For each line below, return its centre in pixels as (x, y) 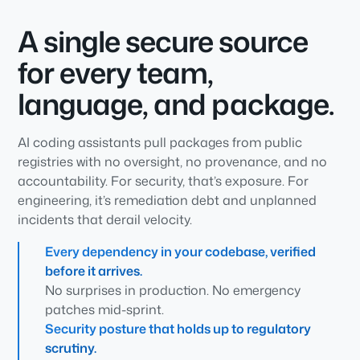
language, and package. (176, 104)
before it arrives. (94, 271)
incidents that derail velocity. (105, 220)
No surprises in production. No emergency (173, 290)
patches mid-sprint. (105, 310)
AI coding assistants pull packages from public (160, 143)
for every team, (116, 73)
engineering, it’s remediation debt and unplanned (168, 200)
